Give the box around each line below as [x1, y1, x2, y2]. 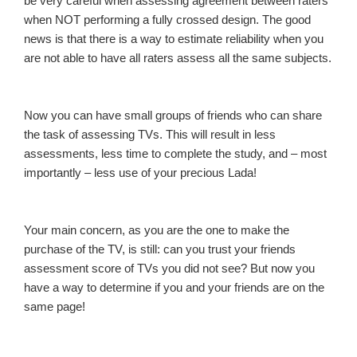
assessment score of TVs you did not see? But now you [24, 261, 315, 275]
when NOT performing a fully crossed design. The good [24, 12, 311, 26]
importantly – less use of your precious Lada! [24, 165, 260, 179]
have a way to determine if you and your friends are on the [24, 280, 324, 294]
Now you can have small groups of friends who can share [24, 108, 322, 122]
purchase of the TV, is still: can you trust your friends [24, 241, 296, 256]
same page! [24, 299, 85, 313]
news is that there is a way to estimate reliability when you [24, 31, 324, 45]
